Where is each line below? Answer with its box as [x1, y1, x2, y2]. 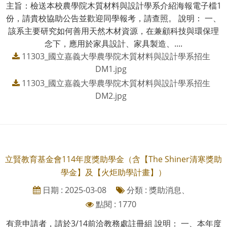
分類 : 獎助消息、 [124, 184, 190, 196]
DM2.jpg [95, 90, 127, 102]
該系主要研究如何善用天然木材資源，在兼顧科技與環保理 [8, 25, 219, 37]
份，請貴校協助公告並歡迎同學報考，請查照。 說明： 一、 [6, 13, 221, 24]
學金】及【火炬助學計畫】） [61, 167, 166, 178]
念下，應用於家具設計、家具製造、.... [45, 38, 182, 50]
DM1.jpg [95, 63, 127, 75]
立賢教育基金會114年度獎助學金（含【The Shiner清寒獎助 [5, 154, 222, 165]
